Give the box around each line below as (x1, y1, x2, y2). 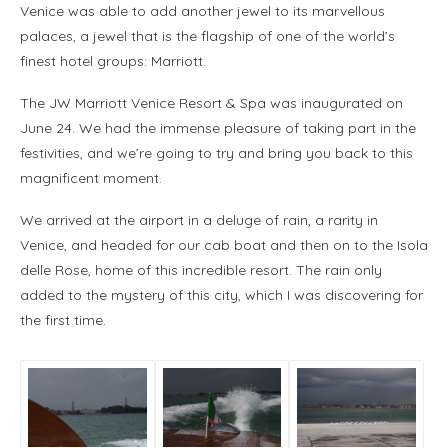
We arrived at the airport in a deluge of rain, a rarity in (20, 210, 378, 229)
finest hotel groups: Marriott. (20, 51, 206, 70)
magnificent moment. (20, 168, 162, 187)
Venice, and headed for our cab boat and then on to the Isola (20, 235, 428, 254)
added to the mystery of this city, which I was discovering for (20, 285, 423, 304)
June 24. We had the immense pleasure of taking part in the (20, 118, 416, 137)
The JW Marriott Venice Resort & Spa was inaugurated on (20, 93, 403, 112)
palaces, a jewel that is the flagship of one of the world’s (20, 26, 395, 45)
